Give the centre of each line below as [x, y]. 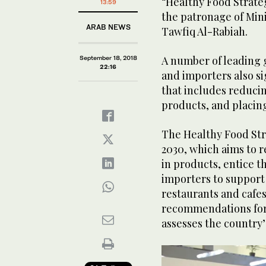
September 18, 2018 [108, 57]
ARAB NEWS [108, 27]
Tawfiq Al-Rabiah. [205, 31]
